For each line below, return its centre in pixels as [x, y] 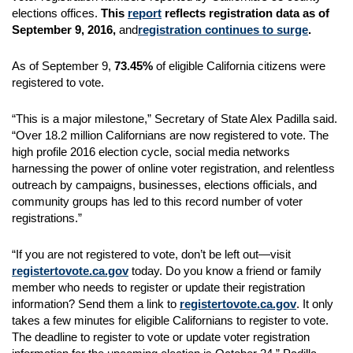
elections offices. [56, 13]
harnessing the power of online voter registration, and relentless [173, 168]
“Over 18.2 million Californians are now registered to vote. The [170, 135]
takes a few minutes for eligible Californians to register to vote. [170, 320]
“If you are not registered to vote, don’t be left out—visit [151, 254]
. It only [315, 304]
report [145, 13]
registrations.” [48, 218]
